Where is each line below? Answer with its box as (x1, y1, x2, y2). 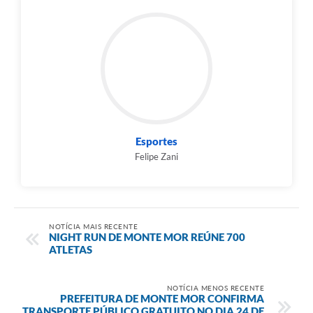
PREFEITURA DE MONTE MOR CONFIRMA (60, 291, 264, 305)
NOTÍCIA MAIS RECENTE (49, 221, 138, 231)
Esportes (136, 134, 177, 147)
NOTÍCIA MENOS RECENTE (166, 283, 264, 292)
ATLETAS (49, 242, 94, 256)
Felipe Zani (135, 150, 178, 162)
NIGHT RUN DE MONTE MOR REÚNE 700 (49, 230, 245, 243)
